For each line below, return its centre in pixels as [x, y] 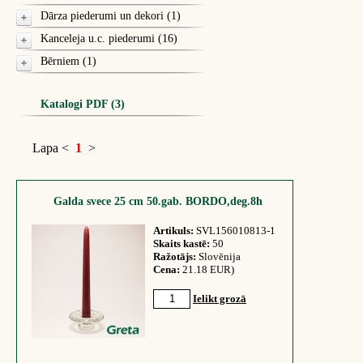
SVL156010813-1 [235, 231]
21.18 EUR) [208, 269]
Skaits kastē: [181, 243]
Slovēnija [218, 256]
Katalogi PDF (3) [83, 104]
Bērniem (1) [68, 61]
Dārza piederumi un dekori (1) [111, 16]
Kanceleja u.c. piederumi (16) [109, 38]
